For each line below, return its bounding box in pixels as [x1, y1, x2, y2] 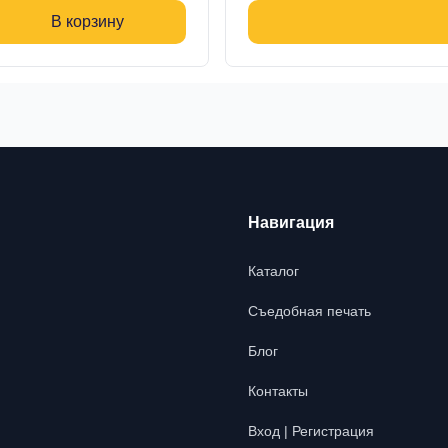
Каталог [248, 263, 299, 279]
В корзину [51, 13, 124, 30]
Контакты [248, 383, 308, 399]
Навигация [248, 214, 334, 231]
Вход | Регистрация [248, 423, 374, 439]
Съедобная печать [248, 303, 371, 319]
